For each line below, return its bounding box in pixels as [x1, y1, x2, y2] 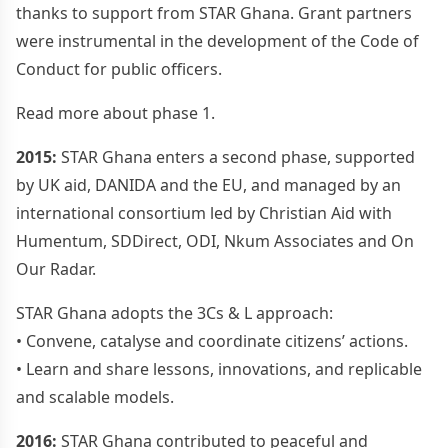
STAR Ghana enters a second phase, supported [57, 145, 415, 168]
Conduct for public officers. [16, 57, 222, 80]
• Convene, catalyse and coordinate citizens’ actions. [16, 329, 408, 352]
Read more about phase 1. [16, 101, 215, 124]
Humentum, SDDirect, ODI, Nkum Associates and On [16, 229, 414, 252]
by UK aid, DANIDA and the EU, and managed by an [16, 173, 401, 196]
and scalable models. [16, 385, 174, 408]
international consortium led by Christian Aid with [16, 201, 392, 224]
